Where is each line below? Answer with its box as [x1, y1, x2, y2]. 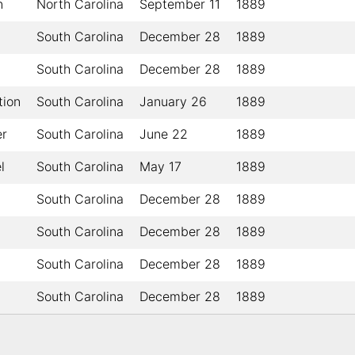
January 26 [139, 94, 207, 110]
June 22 [139, 126, 188, 143]
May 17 [139, 158, 181, 175]
